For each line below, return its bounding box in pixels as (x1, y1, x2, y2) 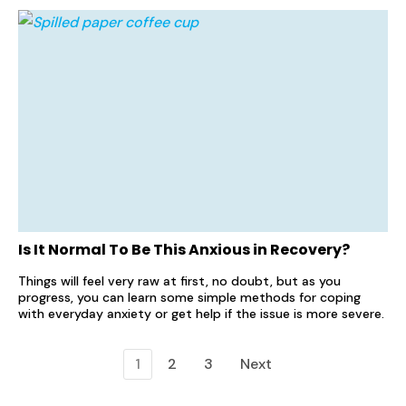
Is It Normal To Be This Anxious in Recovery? (18, 238, 350, 260)
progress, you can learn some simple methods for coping (18, 288, 361, 305)
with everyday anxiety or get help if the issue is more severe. (18, 304, 384, 322)
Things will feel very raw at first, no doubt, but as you (18, 272, 341, 289)
